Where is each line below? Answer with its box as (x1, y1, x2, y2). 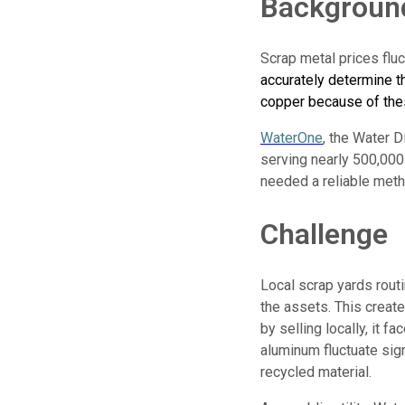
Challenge (260, 216, 388, 251)
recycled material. (260, 363, 372, 381)
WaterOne (260, 129, 323, 147)
